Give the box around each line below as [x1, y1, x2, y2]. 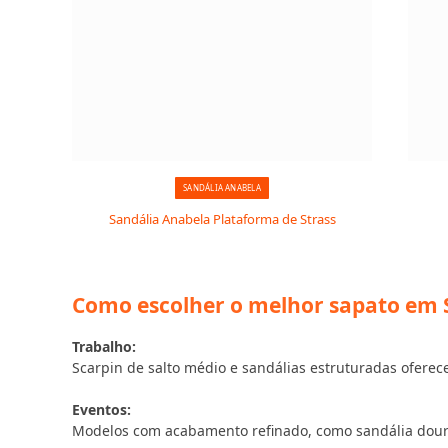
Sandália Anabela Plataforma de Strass [108, 210, 336, 228]
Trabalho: [72, 337, 136, 356]
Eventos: [72, 400, 131, 419]
